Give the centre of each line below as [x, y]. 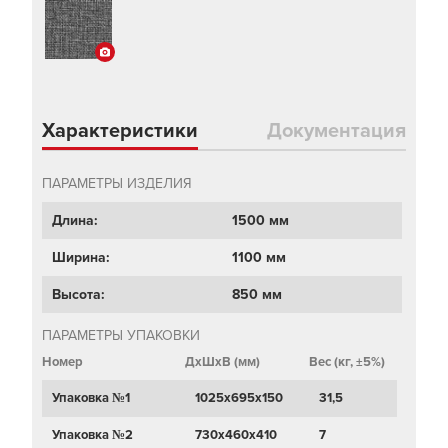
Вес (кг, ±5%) [346, 362]
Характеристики [120, 131]
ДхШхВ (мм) [222, 362]
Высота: [78, 295]
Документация [336, 131]
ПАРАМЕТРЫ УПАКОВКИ [121, 336]
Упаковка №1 [91, 398]
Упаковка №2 [92, 435]
